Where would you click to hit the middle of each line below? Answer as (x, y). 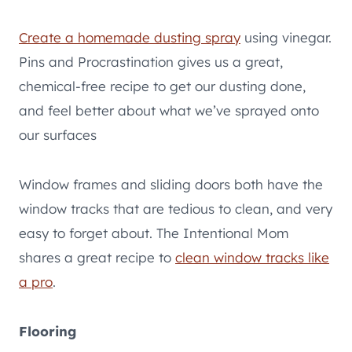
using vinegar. (286, 37)
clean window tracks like (252, 257)
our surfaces (58, 134)
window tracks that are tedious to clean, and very (176, 208)
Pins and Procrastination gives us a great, (151, 61)
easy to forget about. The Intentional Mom (154, 233)
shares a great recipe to (97, 257)
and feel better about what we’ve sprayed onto (169, 110)
